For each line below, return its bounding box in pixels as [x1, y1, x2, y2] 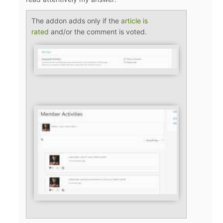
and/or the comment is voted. [51, 27, 149, 36]
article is [121, 16, 148, 25]
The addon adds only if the [31, 16, 119, 25]
